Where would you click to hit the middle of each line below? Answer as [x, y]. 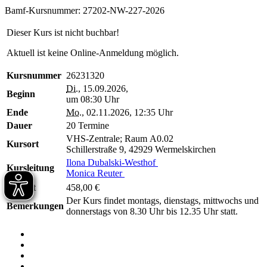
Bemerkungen [35, 206]
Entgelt [21, 187]
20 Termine [88, 125]
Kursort [23, 144]
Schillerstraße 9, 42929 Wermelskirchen [141, 149]
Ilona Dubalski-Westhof [112, 162]
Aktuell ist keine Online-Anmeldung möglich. [93, 52]
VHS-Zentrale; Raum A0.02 [120, 138]
